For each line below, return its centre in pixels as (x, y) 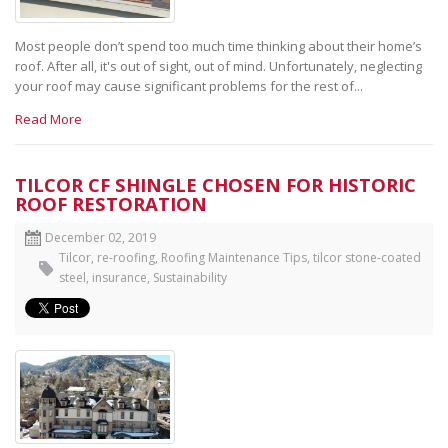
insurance (119, 277)
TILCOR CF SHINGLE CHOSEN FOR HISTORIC (215, 184)
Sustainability (190, 277)
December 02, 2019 (100, 237)
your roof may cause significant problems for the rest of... (189, 85)
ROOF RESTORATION (111, 203)
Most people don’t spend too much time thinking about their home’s (218, 45)
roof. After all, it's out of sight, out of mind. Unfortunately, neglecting (218, 65)
